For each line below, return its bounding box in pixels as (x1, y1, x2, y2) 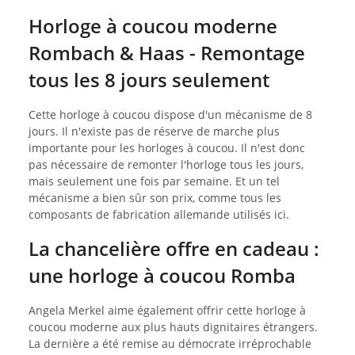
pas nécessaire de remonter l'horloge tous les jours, (29, 157, 303, 173)
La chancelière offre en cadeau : (29, 235, 319, 262)
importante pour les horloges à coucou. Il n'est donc (29, 140, 305, 156)
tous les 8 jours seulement (29, 67, 269, 94)
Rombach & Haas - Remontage (29, 40, 305, 67)
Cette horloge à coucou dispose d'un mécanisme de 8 (29, 107, 312, 123)
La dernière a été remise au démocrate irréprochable (29, 336, 311, 352)
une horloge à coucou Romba (29, 262, 300, 289)
